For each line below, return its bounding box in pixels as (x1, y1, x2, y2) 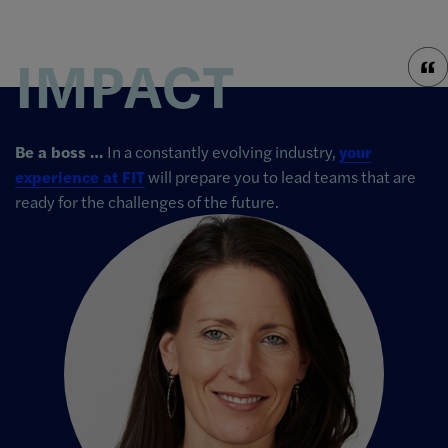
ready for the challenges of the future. (15, 190, 279, 214)
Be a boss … (15, 140, 107, 164)
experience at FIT (15, 165, 145, 189)
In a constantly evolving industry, (107, 140, 339, 164)
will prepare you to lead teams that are (145, 165, 416, 189)
